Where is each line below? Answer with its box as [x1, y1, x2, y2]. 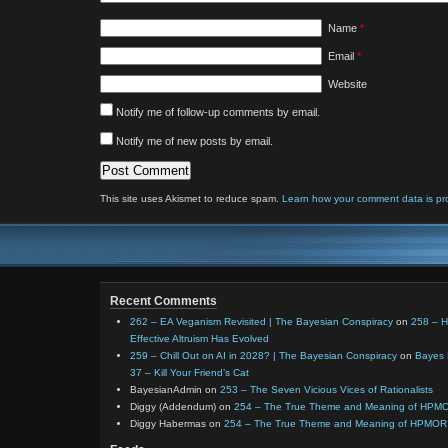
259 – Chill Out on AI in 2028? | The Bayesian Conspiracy [130, 350, 397, 361]
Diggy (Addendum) [130, 401, 216, 412]
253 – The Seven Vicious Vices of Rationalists [220, 384, 433, 395]
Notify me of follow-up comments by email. [116, 106, 320, 118]
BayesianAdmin [130, 384, 202, 395]
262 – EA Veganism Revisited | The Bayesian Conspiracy [130, 316, 393, 327]
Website [328, 78, 367, 90]
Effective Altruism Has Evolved [130, 333, 269, 344]
